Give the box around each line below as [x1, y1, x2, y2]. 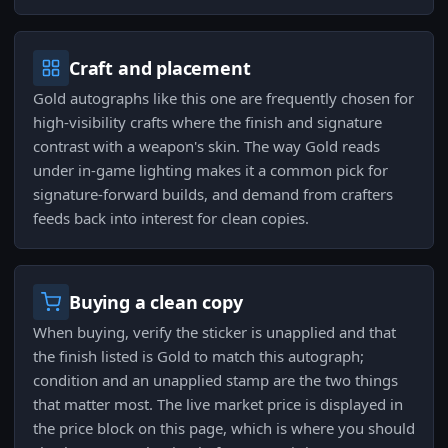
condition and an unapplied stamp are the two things [33, 370, 398, 391]
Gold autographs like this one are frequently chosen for [33, 88, 414, 109]
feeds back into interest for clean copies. [33, 208, 309, 229]
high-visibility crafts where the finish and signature [33, 112, 382, 133]
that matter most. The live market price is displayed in [33, 394, 403, 415]
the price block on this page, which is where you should [33, 418, 415, 439]
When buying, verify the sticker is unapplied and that [33, 322, 396, 343]
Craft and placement [69, 56, 251, 81]
